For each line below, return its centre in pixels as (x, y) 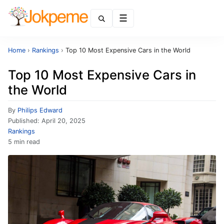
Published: (25, 121)
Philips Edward (40, 110)
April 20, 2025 (63, 121)
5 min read (24, 142)
